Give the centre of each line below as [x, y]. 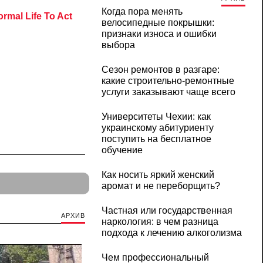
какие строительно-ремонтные [168, 81]
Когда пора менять [142, 12]
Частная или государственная [167, 211]
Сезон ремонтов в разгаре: [160, 70]
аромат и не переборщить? [161, 186]
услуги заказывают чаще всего [168, 92]
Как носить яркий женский [158, 175]
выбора [118, 45]
